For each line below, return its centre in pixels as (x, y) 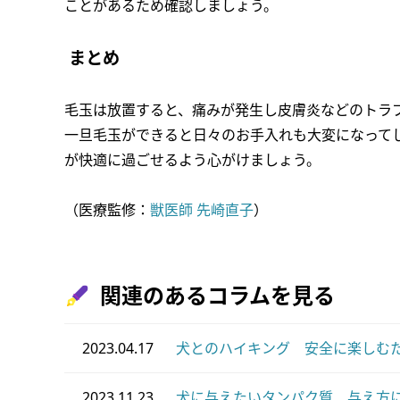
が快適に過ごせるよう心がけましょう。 (192, 160)
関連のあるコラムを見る (217, 295)
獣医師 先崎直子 (202, 210)
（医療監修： (107, 210)
